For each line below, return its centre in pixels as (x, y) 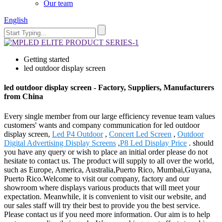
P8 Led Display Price (153, 143)
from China (24, 97)
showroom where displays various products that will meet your (102, 187)
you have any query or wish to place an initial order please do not (106, 152)
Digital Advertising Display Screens (60, 143)
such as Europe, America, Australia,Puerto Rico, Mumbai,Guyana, (108, 169)
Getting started (47, 59)
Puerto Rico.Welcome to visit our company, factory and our (97, 178)
